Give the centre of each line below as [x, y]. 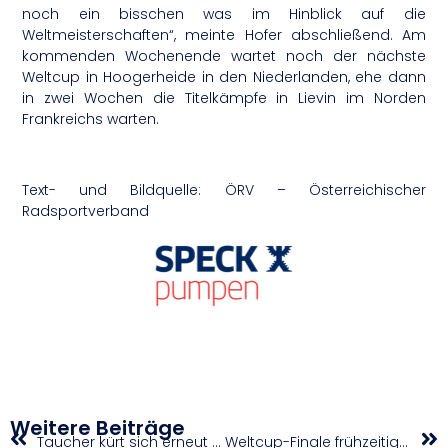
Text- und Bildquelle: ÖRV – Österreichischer [224, 189]
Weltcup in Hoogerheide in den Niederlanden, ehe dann [224, 77]
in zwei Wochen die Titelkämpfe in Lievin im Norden [224, 98]
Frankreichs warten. [91, 119]
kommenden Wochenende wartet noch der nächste [224, 56]
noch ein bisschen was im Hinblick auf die [224, 14]
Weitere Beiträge [97, 428]
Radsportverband [86, 210]
